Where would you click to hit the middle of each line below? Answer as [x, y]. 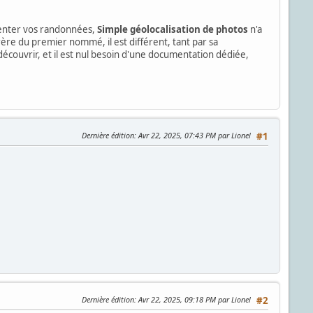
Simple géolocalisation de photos [172, 29]
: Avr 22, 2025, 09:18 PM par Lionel [193, 299]
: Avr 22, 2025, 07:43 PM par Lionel [193, 135]
